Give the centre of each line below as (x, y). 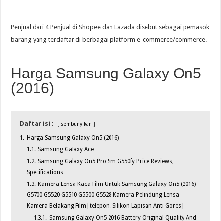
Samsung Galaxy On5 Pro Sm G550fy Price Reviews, (106, 162)
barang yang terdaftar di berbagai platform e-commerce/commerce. (109, 40)
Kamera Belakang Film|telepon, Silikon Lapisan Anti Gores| (106, 206)
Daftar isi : (37, 124)
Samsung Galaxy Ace (66, 150)
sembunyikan (76, 124)
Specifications (45, 172)
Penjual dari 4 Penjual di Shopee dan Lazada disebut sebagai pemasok (110, 27)
